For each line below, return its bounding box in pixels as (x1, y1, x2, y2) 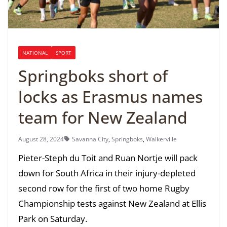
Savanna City (72, 134, 108, 143)
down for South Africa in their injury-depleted (18, 167, 196, 179)
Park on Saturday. (18, 212, 87, 224)
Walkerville (146, 134, 177, 143)
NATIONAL (22, 49, 48, 56)
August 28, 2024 (18, 134, 64, 143)
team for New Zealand (18, 106, 187, 128)
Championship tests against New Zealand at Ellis (18, 197, 206, 209)
